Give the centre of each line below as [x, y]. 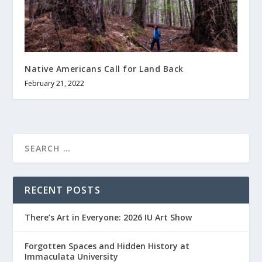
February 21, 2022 [55, 83]
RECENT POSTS [63, 190]
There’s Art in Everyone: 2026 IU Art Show [108, 217]
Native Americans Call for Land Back [104, 68]
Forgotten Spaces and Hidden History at [107, 246]
